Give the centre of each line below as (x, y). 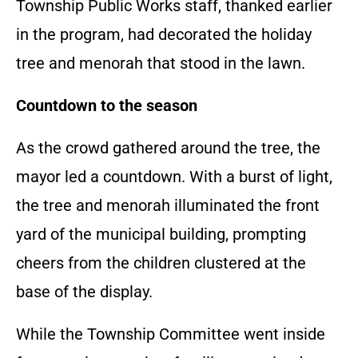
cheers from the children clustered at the (161, 263)
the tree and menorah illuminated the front (168, 205)
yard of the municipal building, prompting (161, 234)
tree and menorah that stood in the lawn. (161, 63)
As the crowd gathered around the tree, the (168, 147)
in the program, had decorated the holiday (164, 34)
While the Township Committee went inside (171, 334)
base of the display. (84, 291)
